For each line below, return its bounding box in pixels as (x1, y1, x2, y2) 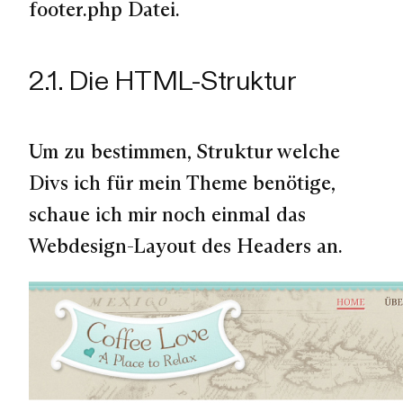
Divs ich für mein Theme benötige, (29, 169, 335, 195)
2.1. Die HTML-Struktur (29, 62, 297, 97)
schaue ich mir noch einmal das (29, 201, 306, 227)
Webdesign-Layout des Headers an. (29, 232, 343, 258)
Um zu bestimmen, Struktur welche (29, 138, 340, 164)
